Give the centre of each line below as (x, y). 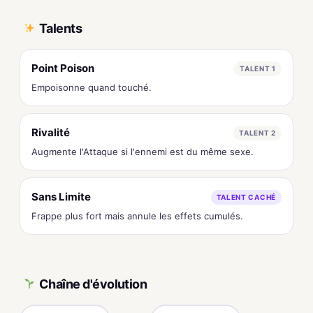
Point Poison (63, 68)
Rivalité (51, 132)
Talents (61, 28)
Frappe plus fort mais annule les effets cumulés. (137, 216)
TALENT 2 (257, 132)
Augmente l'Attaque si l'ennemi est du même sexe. (143, 152)
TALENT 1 (258, 68)
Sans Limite (61, 197)
